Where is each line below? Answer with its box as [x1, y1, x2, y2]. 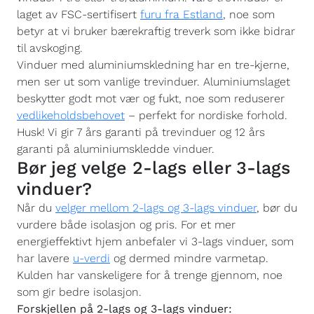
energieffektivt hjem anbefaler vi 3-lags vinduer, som [17, 235, 294, 248]
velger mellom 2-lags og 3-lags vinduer [55, 201, 257, 214]
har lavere [17, 252, 73, 265]
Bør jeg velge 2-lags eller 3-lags [17, 158, 290, 178]
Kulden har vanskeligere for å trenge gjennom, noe [17, 268, 282, 282]
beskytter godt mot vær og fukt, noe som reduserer [17, 92, 285, 105]
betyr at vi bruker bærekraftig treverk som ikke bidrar [17, 25, 295, 38]
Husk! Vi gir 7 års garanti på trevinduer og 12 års [17, 125, 265, 139]
